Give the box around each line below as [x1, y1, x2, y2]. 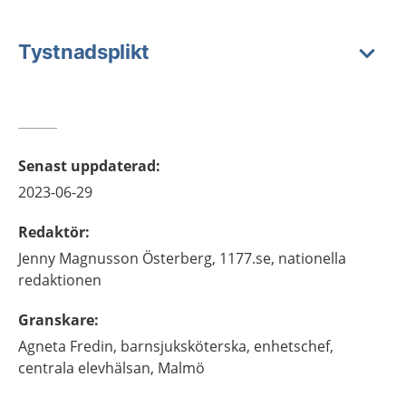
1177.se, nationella [219, 248, 346, 268]
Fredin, [70, 336, 117, 356]
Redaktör [18, 222, 85, 242]
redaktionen [18, 270, 101, 290]
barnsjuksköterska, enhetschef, [121, 336, 333, 356]
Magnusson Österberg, [59, 248, 216, 268]
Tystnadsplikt [18, 40, 150, 63]
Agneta [18, 336, 66, 356]
